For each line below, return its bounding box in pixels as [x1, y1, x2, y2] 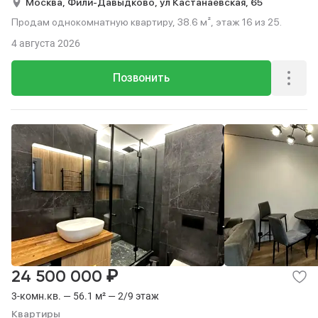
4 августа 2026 [11, 38, 80, 49]
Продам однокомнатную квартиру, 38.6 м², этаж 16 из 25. [11, 16, 282, 28]
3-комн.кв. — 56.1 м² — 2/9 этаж [11, 290, 159, 302]
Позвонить [113, 71, 170, 84]
